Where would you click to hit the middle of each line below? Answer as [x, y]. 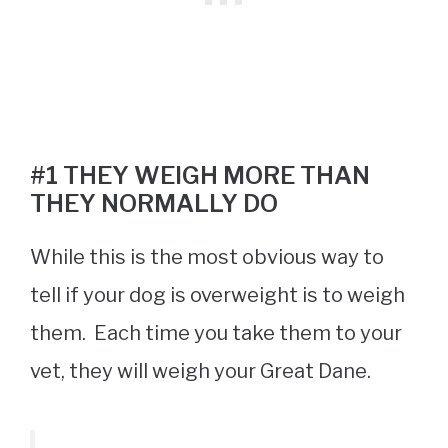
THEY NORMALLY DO [154, 204]
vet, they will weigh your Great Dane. [202, 371]
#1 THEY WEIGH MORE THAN [200, 176]
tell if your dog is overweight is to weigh [217, 295]
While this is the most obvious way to [207, 257]
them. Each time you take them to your [216, 333]
